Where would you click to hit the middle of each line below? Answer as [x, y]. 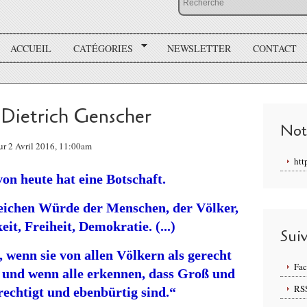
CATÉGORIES [103, 48]
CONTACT [274, 48]
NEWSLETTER [199, 48]
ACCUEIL [31, 48]
